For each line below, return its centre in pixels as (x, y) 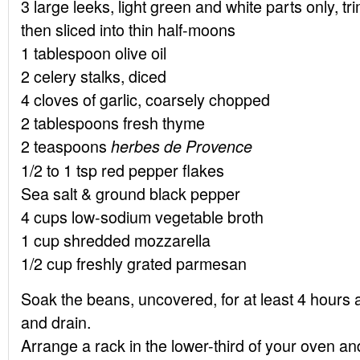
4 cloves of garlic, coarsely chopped (145, 99)
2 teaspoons (66, 146)
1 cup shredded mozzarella (116, 240)
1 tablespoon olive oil (94, 53)
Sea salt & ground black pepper (131, 193)
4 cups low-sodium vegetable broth (142, 217)
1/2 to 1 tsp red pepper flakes (123, 170)
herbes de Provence (182, 146)
